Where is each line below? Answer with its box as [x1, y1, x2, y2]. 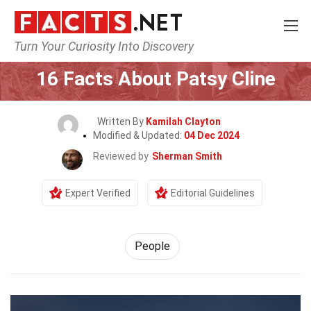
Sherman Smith [152, 151, 222, 162]
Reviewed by [93, 151, 149, 162]
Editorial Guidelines [171, 187, 255, 199]
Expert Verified [65, 187, 131, 199]
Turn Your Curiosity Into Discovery [14, 39, 194, 53]
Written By [97, 116, 146, 127]
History [136, 47, 170, 58]
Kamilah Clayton [146, 116, 221, 127]
